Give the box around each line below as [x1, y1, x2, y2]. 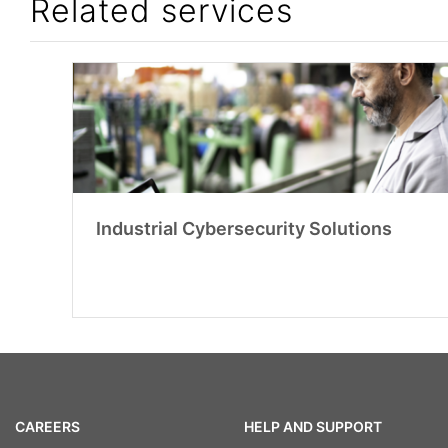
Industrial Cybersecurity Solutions [95, 217, 392, 239]
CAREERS [15, 418, 80, 436]
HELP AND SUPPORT [243, 418, 382, 436]
